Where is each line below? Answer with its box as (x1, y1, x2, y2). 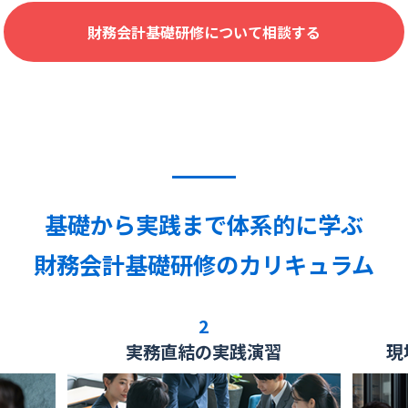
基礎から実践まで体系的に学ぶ (45, 207, 363, 240)
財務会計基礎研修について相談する (87, 20, 321, 43)
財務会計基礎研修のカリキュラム (34, 247, 374, 280)
